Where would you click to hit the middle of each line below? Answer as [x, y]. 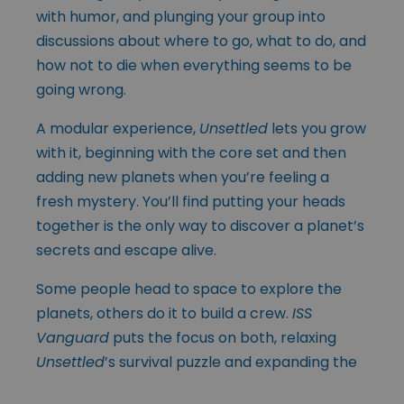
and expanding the [289, 363]
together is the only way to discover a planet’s [200, 226]
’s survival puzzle [163, 363]
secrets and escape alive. [126, 251]
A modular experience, [118, 129]
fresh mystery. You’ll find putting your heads [191, 202]
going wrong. [81, 90]
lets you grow [317, 129]
